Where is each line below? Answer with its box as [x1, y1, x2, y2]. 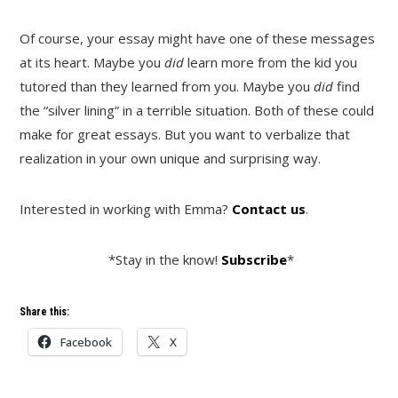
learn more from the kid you [187, 52, 358, 71]
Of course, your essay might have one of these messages [20, 28, 376, 47]
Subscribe [220, 250, 287, 268]
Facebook [60, 333, 113, 350]
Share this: [20, 305, 70, 318]
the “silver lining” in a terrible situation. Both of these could [20, 100, 375, 119]
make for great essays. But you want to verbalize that [20, 124, 351, 143]
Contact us [232, 199, 306, 218]
